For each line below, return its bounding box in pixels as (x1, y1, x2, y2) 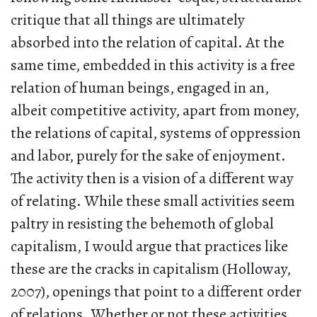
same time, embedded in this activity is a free (11, 54, 295, 76)
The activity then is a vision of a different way (11, 168, 294, 190)
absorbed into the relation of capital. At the (11, 32, 284, 54)
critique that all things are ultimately (11, 9, 245, 31)
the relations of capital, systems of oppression (11, 122, 301, 144)
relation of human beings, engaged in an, (11, 77, 269, 99)
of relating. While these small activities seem (11, 190, 295, 212)
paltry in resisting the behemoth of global (11, 213, 274, 235)
